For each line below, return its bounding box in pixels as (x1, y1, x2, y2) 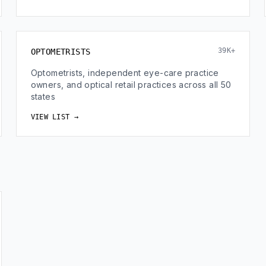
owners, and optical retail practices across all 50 (30, 80, 232, 90)
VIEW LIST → (30, 113, 78, 121)
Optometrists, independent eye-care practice (30, 68, 219, 78)
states (30, 91, 56, 102)
